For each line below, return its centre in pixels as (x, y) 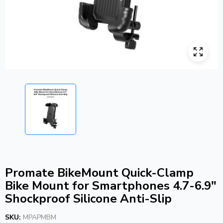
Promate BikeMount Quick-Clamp (99, 172)
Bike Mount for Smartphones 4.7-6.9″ (111, 185)
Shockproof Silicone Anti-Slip (88, 198)
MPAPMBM (40, 217)
